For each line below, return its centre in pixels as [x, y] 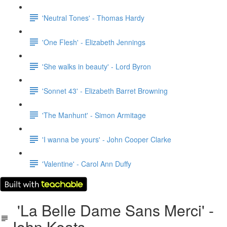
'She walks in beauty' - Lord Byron [97, 66]
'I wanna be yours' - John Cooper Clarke [107, 139]
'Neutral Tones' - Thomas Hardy [93, 17]
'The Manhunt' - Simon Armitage [94, 115]
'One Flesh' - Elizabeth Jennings [94, 42]
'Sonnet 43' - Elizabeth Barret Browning [105, 90]
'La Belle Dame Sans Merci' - [112, 210]
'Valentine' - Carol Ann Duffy [87, 163]
